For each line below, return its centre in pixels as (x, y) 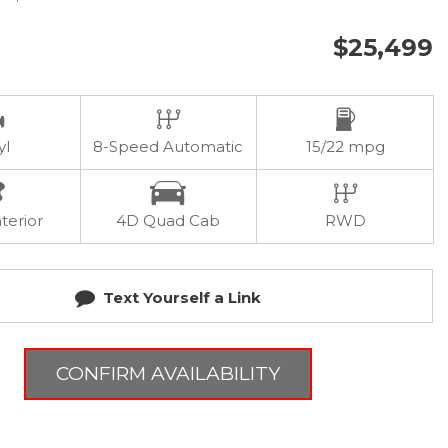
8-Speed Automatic (168, 146)
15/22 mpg (345, 146)
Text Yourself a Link (181, 297)
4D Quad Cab (168, 220)
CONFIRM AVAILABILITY (167, 373)
